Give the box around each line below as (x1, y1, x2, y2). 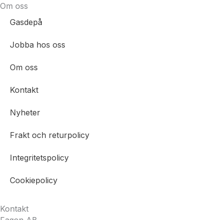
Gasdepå (10, 17, 42, 27)
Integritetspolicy (10, 153, 69, 163)
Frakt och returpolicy (10, 130, 89, 140)
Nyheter (10, 108, 40, 118)
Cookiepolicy (10, 175, 57, 186)
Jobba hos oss (10, 40, 65, 50)
